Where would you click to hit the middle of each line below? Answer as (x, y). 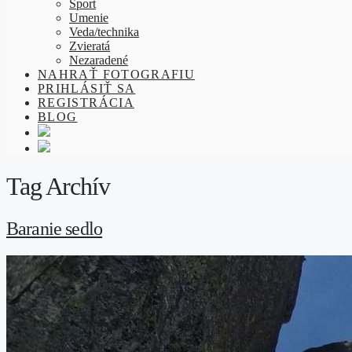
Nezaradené (99, 60)
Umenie (89, 18)
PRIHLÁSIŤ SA (87, 88)
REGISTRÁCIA (86, 103)
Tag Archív (58, 187)
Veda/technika (104, 32)
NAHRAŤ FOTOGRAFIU (117, 74)
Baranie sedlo (55, 228)
